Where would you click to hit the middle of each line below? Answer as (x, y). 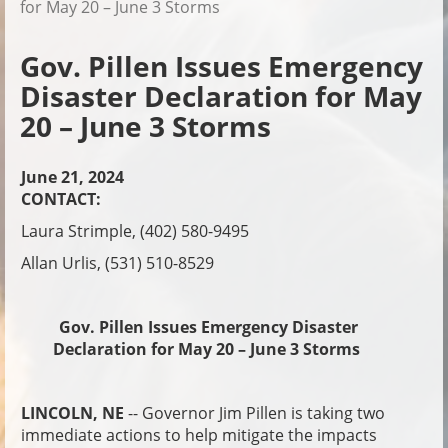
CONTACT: (61, 198)
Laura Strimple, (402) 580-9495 (135, 230)
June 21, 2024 (72, 176)
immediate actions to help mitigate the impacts (199, 434)
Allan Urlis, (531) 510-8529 (119, 262)
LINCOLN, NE (72, 412)
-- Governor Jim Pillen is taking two (254, 412)
